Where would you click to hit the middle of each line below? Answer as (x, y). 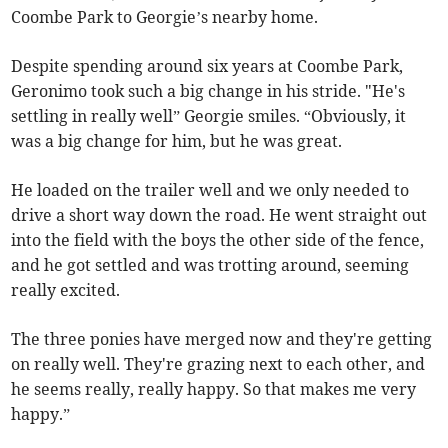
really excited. (66, 290)
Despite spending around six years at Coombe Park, (207, 66)
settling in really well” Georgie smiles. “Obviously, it (209, 116)
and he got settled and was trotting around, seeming (210, 265)
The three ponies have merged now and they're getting (222, 339)
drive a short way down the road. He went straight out (219, 215)
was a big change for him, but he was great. (177, 141)
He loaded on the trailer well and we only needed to (210, 190)
